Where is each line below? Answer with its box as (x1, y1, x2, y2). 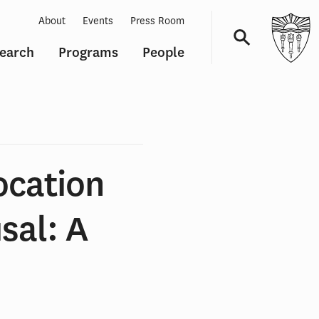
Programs (58, 44, 118, 61)
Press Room (130, 14, 184, 28)
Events (83, 14, 113, 28)
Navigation (194, 73, 250, 88)
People (142, 44, 184, 61)
